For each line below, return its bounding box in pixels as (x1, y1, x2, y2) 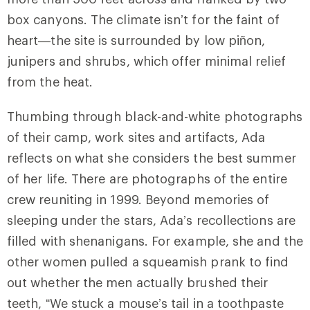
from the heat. (7, 74, 93, 90)
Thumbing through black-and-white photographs (7, 109, 303, 125)
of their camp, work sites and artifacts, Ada (7, 129, 266, 145)
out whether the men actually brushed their (7, 275, 268, 291)
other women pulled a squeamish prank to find (7, 254, 289, 270)
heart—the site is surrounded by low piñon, (7, 33, 266, 48)
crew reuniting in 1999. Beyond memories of (7, 192, 270, 208)
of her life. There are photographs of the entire (7, 171, 287, 187)
